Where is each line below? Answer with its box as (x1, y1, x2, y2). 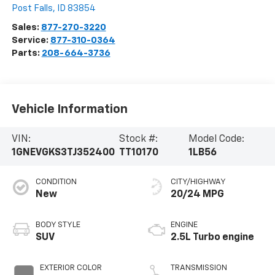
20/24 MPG (171, 190, 224, 200)
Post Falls (11, 4, 53, 14)
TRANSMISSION (171, 264, 227, 273)
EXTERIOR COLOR (39, 264, 102, 273)
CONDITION (35, 178, 77, 187)
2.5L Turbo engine (171, 233, 254, 243)
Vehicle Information (11, 103, 128, 115)
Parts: (11, 48, 42, 58)
